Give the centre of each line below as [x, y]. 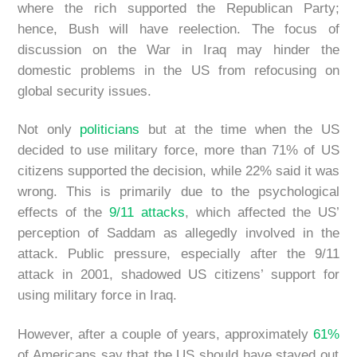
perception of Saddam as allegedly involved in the [178, 233]
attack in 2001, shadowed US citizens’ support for [178, 275]
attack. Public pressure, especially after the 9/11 [178, 254]
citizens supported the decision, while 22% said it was [178, 171]
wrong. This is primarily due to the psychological [178, 192]
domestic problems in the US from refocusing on [178, 71]
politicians [110, 130]
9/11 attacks [147, 213]
